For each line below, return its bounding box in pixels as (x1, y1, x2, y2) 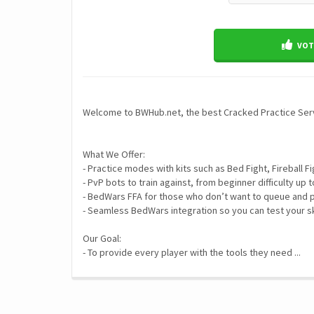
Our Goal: (83, 232, 121, 245)
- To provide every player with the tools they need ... (83, 246, 301, 259)
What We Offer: (83, 148, 145, 161)
